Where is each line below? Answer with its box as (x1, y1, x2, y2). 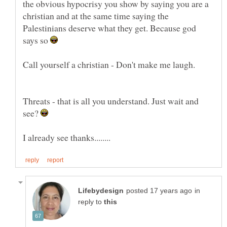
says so (23, 34, 50, 47)
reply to (78, 198, 104, 206)
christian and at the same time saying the (23, 10, 169, 22)
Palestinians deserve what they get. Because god (23, 22, 196, 34)
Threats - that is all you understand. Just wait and (23, 95, 199, 107)
